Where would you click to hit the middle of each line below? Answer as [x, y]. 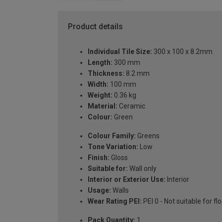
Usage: [99, 191]
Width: [98, 84]
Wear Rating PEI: [115, 201]
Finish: [99, 158]
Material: [103, 106]
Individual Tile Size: [120, 52]
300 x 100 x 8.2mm [182, 52]
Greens [148, 136]
